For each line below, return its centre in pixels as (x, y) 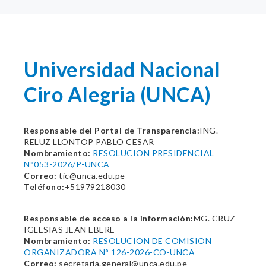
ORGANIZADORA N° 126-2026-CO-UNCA (109, 252)
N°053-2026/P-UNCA (67, 164)
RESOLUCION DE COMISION (152, 241)
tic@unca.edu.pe (91, 175)
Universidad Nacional (122, 69)
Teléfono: (44, 187)
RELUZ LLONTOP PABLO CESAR (89, 142)
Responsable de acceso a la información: (109, 218)
